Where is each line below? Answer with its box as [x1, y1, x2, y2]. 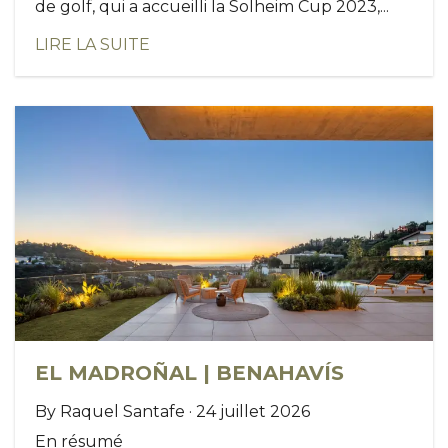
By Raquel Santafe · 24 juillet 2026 [35, 402, 310, 422]
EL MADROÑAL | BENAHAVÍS [35, 361, 344, 386]
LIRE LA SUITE [35, 35, 150, 55]
